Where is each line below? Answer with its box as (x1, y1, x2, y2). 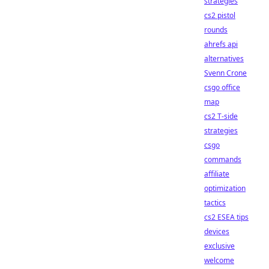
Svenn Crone (204, 68, 247, 78)
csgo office (204, 82, 240, 92)
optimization (204, 183, 246, 193)
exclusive (204, 241, 235, 251)
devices (204, 226, 229, 237)
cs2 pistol (204, 10, 235, 20)
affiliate (204, 169, 229, 179)
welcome (204, 255, 234, 265)
